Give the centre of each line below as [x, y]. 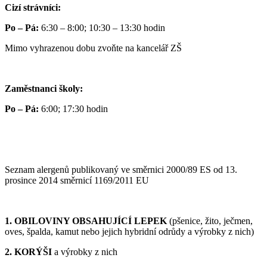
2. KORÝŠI [28, 252]
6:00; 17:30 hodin [74, 108]
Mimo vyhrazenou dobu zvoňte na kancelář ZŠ [93, 48]
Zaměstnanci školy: [44, 88]
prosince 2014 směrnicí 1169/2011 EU [77, 180]
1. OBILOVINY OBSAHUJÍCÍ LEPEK [86, 221]
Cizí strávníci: [33, 7]
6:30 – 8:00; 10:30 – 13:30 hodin [102, 27]
